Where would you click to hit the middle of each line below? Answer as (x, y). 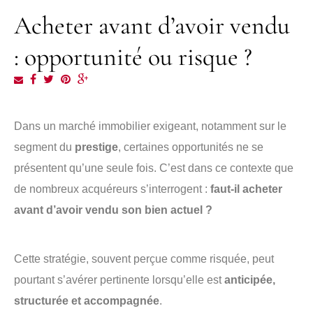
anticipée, (250, 280)
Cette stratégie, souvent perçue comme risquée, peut (144, 259)
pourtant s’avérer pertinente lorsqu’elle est (119, 280)
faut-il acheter (246, 189)
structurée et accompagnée (87, 301)
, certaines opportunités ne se (191, 147)
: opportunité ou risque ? (133, 57)
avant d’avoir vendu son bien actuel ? (113, 210)
